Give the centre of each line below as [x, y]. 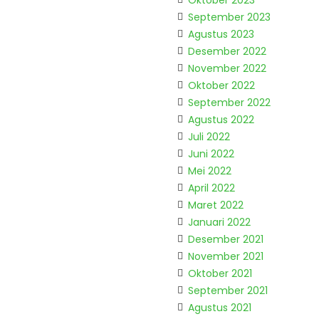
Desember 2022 [227, 51]
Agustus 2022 [221, 120]
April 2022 [211, 188]
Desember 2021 [226, 239]
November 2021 [226, 256]
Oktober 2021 [220, 273]
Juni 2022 [211, 154]
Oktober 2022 [221, 85]
